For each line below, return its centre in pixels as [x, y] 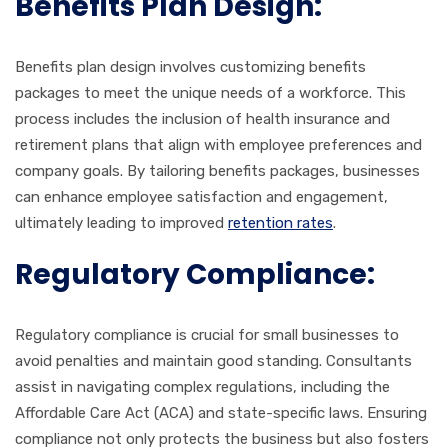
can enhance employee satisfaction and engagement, [201, 196]
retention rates [280, 222]
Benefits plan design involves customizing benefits [190, 66]
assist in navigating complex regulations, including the [202, 386]
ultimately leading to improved [121, 222]
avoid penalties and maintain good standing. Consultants [213, 360]
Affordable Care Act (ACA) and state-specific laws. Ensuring [221, 412]
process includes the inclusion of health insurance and [202, 118]
